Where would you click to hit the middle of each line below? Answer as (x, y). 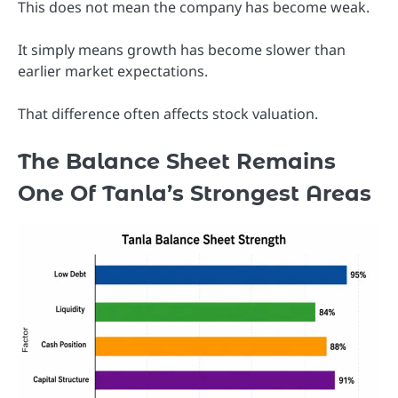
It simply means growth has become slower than (182, 49)
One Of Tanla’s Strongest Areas (195, 193)
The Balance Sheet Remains (177, 161)
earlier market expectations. (113, 71)
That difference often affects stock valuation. (168, 113)
